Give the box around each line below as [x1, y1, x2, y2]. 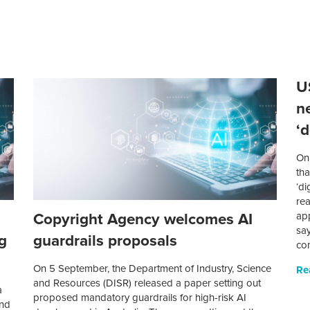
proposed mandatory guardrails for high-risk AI [33, 291, 247, 304]
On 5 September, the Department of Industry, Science [33, 262, 272, 275]
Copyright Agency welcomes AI [33, 210, 253, 229]
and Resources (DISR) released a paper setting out [33, 277, 262, 290]
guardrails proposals [33, 231, 178, 250]
